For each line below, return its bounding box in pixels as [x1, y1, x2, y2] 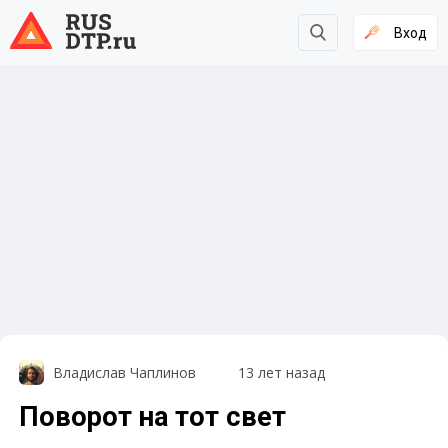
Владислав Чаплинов [52, 363, 196, 383]
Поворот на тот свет [19, 401, 287, 434]
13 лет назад [237, 363, 325, 383]
